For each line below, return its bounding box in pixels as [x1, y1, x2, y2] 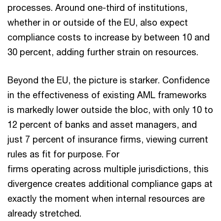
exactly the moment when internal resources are [7, 193, 205, 204]
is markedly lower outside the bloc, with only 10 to [7, 104, 213, 115]
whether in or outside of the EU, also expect [7, 17, 188, 28]
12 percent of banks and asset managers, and [7, 119, 197, 130]
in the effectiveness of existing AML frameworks [7, 89, 207, 100]
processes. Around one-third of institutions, [7, 2, 187, 13]
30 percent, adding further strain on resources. [7, 46, 198, 57]
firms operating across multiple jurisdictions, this [7, 163, 209, 174]
